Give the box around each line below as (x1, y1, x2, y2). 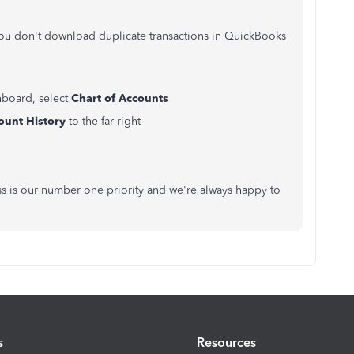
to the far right (66, 115, 141, 128)
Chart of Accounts (71, 92, 168, 105)
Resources (197, 334, 256, 350)
